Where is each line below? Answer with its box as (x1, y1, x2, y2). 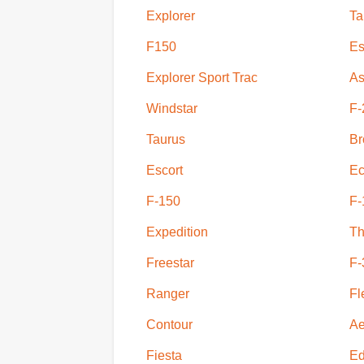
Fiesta (145, 348, 182, 362)
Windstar (145, 101, 197, 115)
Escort (145, 162, 183, 177)
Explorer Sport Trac (145, 70, 258, 84)
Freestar (145, 255, 194, 270)
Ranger (145, 286, 189, 301)
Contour (145, 317, 193, 331)
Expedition (145, 224, 208, 239)
